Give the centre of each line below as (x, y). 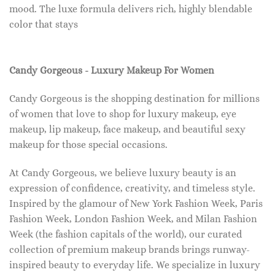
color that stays (44, 24)
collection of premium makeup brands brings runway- (130, 249)
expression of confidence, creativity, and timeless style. (132, 188)
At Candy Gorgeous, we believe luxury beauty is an (123, 172)
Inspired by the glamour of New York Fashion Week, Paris (136, 203)
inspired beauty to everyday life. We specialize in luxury (135, 265)
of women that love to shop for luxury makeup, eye (123, 114)
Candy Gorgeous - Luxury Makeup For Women (112, 71)
